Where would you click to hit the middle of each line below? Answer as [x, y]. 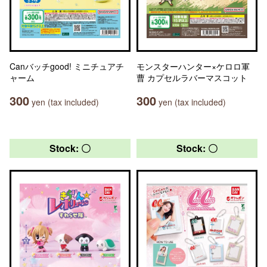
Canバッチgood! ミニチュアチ [67, 66]
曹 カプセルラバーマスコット [192, 77]
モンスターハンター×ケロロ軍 [193, 66]
